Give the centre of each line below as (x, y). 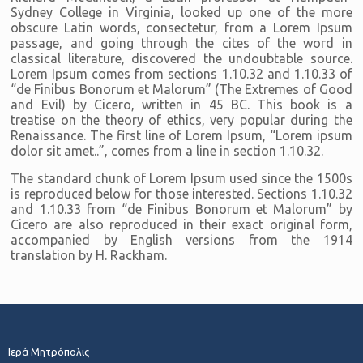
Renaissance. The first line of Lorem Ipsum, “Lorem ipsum (181, 135)
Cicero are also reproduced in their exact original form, (181, 224)
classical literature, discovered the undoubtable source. (181, 58)
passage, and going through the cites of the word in (181, 43)
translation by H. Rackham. (89, 255)
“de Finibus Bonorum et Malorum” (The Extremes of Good (181, 89)
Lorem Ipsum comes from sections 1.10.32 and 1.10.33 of (181, 73)
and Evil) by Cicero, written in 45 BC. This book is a (181, 104)
